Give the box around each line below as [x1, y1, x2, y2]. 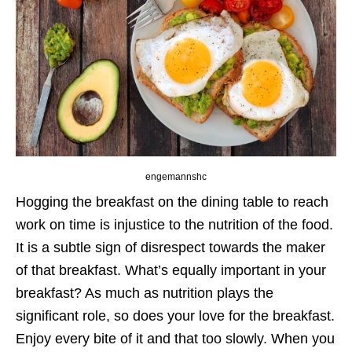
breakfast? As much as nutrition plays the [16, 285, 273, 302]
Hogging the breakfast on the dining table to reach [16, 194, 328, 211]
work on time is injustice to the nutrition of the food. [16, 217, 333, 233]
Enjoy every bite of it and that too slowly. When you [16, 331, 335, 347]
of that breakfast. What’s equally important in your [16, 262, 326, 279]
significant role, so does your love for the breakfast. [16, 308, 335, 324]
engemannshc [145, 171, 207, 183]
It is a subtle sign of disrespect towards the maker [16, 240, 325, 256]
